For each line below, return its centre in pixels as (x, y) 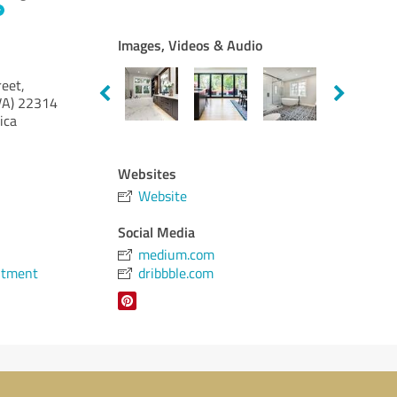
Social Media (157, 232)
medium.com (177, 254)
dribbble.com (176, 273)
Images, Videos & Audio (191, 45)
